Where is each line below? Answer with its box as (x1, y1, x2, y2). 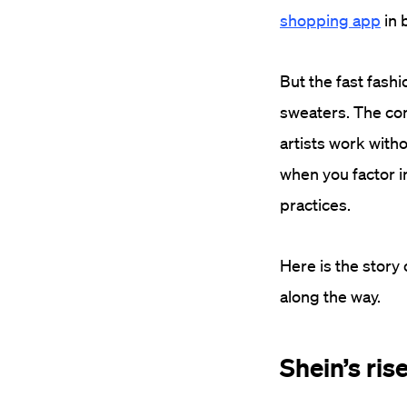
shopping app (280, 10, 381, 30)
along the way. (280, 286, 381, 306)
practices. (280, 194, 358, 214)
